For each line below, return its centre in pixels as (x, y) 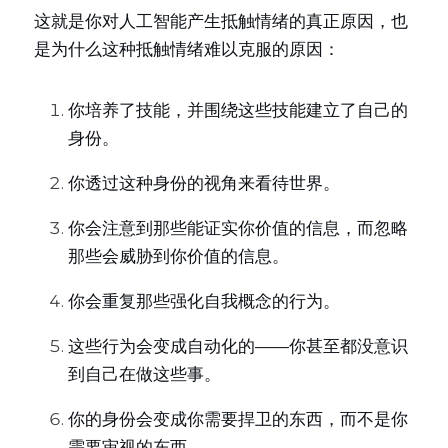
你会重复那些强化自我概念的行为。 (204, 301)
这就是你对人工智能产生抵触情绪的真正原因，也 (221, 21)
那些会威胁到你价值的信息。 (178, 256)
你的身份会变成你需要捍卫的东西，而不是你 (238, 419)
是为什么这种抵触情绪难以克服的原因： (187, 49)
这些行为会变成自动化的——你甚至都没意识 (238, 346)
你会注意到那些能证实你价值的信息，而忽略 (238, 228)
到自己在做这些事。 (144, 374)
